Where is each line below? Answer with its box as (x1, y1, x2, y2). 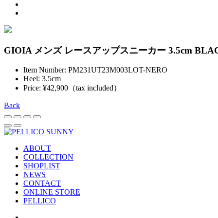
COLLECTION (23, 153, 73, 162)
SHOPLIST (23, 162, 60, 170)
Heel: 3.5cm (23, 74, 61, 83)
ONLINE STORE (23, 188, 80, 197)
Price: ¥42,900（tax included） (23, 84, 121, 92)
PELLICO (23, 197, 56, 205)
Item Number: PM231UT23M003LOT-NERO (23, 66, 167, 74)
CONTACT (23, 179, 61, 188)
